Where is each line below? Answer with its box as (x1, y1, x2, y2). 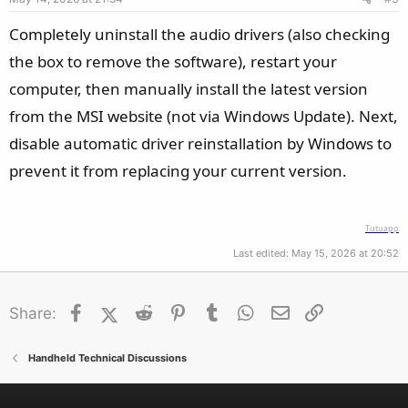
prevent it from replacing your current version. (9, 160, 347, 181)
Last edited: (233, 246, 291, 260)
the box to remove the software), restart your (9, 51, 337, 72)
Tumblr (222, 301, 270, 321)
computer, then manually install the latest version (9, 78, 368, 99)
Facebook (87, 301, 156, 321)
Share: (9, 303, 56, 322)
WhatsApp (257, 301, 329, 321)
